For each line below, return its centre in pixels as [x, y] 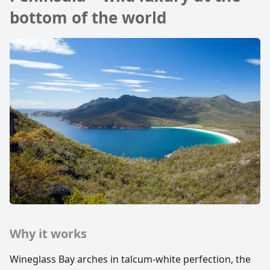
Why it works [48, 234]
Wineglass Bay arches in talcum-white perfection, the [130, 259]
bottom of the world [88, 17]
